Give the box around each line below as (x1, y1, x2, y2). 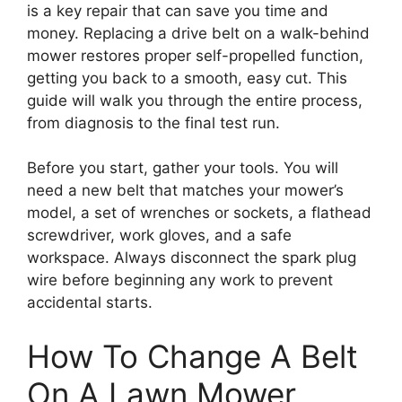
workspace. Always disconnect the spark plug (27, 249, 356, 267)
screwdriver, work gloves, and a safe (27, 226, 292, 244)
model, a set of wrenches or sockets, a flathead (27, 204, 371, 222)
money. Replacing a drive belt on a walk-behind (27, 23, 370, 42)
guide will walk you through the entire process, (27, 91, 363, 109)
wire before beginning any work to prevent (27, 271, 333, 289)
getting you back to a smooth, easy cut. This (27, 68, 347, 87)
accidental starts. (27, 293, 153, 311)
